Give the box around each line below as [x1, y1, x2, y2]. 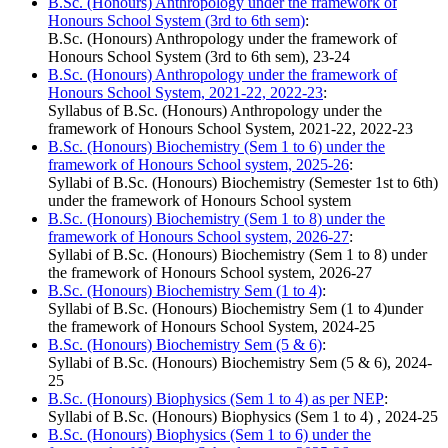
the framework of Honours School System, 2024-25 [48, 318, 375, 336]
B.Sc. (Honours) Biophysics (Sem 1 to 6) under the [48, 426, 371, 444]
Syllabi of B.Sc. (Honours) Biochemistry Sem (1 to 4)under [48, 300, 423, 318]
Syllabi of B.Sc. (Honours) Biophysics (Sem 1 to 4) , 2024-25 [48, 408, 438, 426]
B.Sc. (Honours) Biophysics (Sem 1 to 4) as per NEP [48, 390, 384, 408]
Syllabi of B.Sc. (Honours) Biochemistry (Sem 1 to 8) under [48, 246, 427, 264]
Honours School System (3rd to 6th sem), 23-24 [48, 48, 350, 66]
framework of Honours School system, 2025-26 [48, 156, 349, 174]
